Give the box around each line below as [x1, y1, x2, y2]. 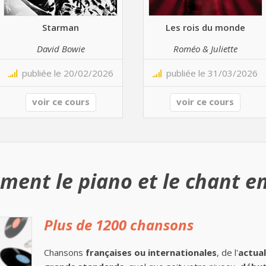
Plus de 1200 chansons [44, 215, 194, 235]
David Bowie [36, 42, 85, 55]
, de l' [217, 246, 238, 258]
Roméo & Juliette [173, 42, 237, 55]
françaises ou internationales [85, 246, 217, 258]
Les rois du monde [165, 21, 245, 33]
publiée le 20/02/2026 [17, 67, 113, 79]
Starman [42, 21, 80, 33]
